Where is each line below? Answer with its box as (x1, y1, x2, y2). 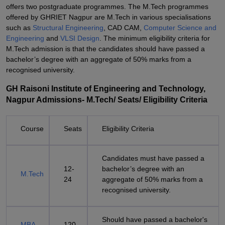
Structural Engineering (33, 24, 103, 32)
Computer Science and (144, 24, 216, 32)
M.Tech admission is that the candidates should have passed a (6, 45, 205, 53)
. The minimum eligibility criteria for (99, 34, 210, 42)
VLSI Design (60, 34, 99, 42)
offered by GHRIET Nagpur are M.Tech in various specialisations (6, 13, 211, 21)
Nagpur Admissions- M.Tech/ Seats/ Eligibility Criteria (6, 95, 207, 104)
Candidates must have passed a (102, 154, 204, 162)
